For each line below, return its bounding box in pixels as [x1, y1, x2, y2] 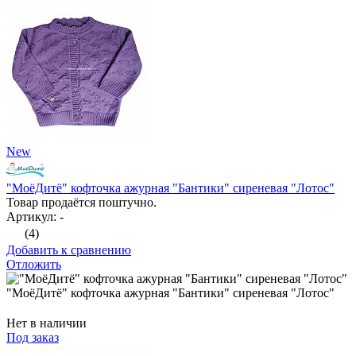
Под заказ [6, 331, 59, 345]
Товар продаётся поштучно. [6, 195, 157, 210]
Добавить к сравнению [6, 243, 131, 257]
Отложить [6, 257, 61, 272]
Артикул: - [6, 210, 64, 224]
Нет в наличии [6, 316, 87, 331]
